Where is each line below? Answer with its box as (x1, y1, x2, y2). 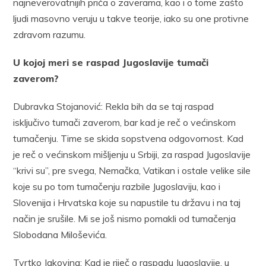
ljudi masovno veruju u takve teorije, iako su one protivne (13, 12, 249, 24)
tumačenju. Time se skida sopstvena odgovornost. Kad (13, 132, 244, 144)
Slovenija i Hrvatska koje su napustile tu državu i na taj (13, 196, 241, 208)
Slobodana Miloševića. (13, 228, 107, 240)
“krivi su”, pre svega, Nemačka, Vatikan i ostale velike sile (13, 164, 251, 176)
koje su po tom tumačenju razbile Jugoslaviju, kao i (13, 180, 221, 192)
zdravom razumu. (13, 28, 86, 40)
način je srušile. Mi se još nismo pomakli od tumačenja (13, 212, 236, 224)
